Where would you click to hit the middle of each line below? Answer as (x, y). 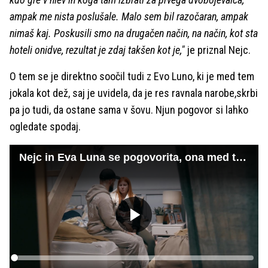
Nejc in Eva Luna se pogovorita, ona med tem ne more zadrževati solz (241, 157)
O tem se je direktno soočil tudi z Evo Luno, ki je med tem (132, 76)
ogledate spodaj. (45, 127)
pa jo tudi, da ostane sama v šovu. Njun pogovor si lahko (129, 110)
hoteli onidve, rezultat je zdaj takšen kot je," (97, 50)
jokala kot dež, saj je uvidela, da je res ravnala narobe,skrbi (134, 93)
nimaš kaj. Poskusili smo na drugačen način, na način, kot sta (134, 33)
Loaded (27, 259)
